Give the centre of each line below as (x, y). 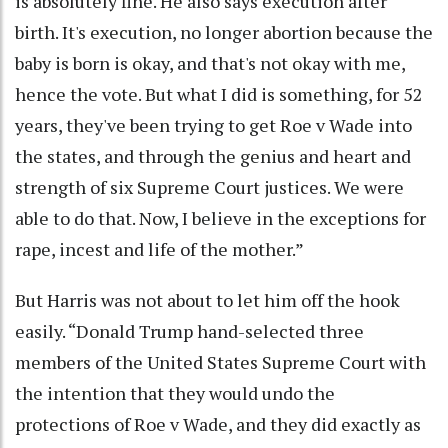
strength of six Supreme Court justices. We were (209, 186)
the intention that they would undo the (175, 392)
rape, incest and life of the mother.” (159, 248)
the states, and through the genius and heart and (213, 155)
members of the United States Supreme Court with (220, 361)
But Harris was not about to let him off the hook (207, 299)
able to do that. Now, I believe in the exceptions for (220, 217)
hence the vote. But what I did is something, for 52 (219, 93)
